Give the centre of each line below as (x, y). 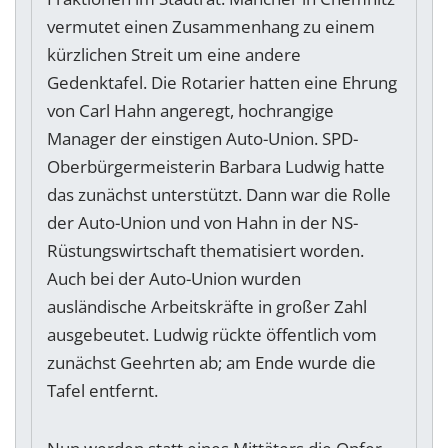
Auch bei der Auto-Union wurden (174, 279)
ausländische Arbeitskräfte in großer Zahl (207, 307)
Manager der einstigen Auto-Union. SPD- (202, 139)
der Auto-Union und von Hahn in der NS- (202, 223)
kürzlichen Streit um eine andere (174, 55)
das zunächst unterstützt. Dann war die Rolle (219, 195)
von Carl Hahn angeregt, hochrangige (190, 111)
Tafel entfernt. (104, 391)
